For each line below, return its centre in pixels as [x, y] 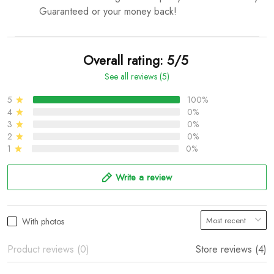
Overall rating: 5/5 [136, 60]
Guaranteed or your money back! [109, 11]
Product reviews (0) [48, 249]
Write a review [144, 177]
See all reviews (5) [137, 76]
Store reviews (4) [231, 249]
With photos [43, 221]
